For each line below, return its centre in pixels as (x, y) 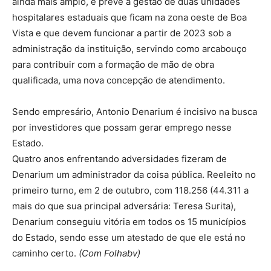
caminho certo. (45, 253)
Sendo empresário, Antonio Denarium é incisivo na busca (135, 111)
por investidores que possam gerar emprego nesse (122, 127)
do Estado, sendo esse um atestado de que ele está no (129, 237)
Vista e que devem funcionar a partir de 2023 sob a (122, 33)
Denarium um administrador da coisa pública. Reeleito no (134, 174)
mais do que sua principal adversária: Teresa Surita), (124, 206)
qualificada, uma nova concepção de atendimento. (119, 80)
